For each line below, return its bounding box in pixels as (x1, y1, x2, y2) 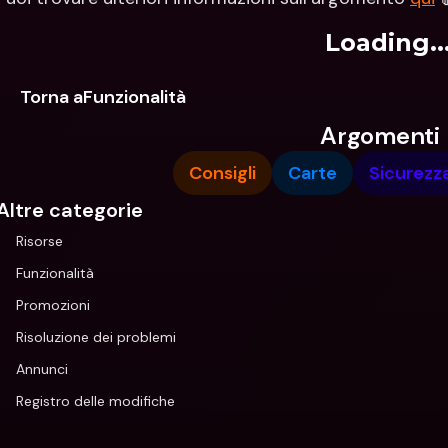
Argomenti (320, 120, 440, 151)
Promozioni (16, 296, 90, 314)
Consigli (189, 161, 256, 185)
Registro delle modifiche (16, 392, 175, 410)
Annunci (16, 360, 68, 378)
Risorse (16, 232, 63, 250)
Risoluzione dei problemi (16, 328, 176, 346)
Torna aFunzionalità (20, 85, 186, 109)
